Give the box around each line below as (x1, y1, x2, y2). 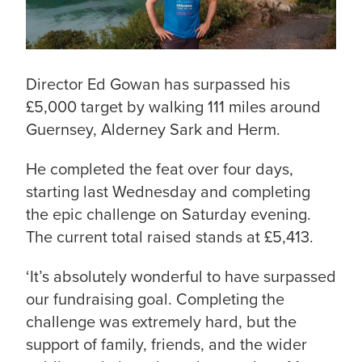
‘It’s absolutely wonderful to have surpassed (26, 263, 336, 288)
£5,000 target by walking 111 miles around (26, 95, 321, 120)
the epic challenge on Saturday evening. (26, 202, 311, 227)
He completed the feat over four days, (26, 157, 293, 182)
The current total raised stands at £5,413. (26, 225, 314, 250)
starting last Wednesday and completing (26, 179, 310, 204)
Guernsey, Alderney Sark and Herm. (26, 117, 280, 142)
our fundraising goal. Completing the (26, 286, 284, 311)
